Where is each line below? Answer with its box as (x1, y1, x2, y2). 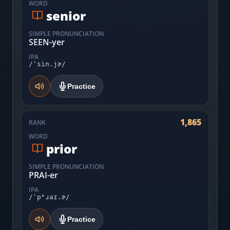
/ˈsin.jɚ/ (29, 60, 66, 68)
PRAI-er (29, 169, 58, 181)
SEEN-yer (29, 36, 65, 48)
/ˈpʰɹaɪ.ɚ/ (29, 193, 70, 201)
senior (46, 7, 86, 24)
